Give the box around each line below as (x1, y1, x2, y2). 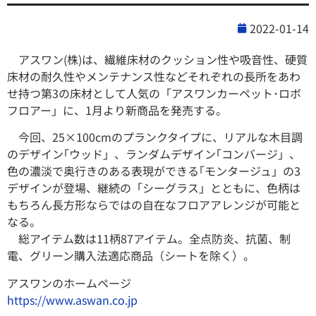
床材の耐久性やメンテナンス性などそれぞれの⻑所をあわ (7, 68, 300, 85)
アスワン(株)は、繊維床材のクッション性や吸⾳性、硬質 (7, 51, 308, 68)
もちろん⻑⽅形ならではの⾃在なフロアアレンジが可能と (7, 196, 300, 214)
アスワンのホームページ (7, 274, 131, 291)
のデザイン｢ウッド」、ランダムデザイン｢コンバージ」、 (7, 145, 300, 163)
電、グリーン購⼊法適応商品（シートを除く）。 (7, 247, 255, 265)
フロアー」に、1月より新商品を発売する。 (7, 102, 227, 119)
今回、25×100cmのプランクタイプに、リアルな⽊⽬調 (7, 128, 303, 146)
